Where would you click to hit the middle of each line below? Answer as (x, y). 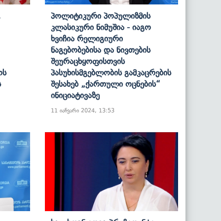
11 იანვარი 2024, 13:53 (83, 110)
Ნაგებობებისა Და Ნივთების (101, 50)
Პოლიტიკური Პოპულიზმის (101, 16)
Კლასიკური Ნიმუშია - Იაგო (101, 27)
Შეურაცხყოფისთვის (88, 61)
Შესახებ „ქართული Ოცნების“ (106, 84)
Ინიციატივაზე (75, 95)
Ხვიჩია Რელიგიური (87, 38)
